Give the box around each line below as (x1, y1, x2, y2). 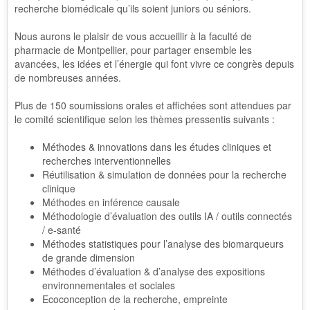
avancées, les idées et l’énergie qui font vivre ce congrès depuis (15, 57, 294, 71)
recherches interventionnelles (42, 154, 171, 167)
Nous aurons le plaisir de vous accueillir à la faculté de (15, 29, 252, 43)
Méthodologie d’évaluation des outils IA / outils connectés (42, 209, 292, 223)
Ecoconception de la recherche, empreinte (42, 292, 228, 306)
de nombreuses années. (15, 71, 121, 84)
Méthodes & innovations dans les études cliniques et (42, 140, 271, 154)
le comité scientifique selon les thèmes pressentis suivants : (15, 112, 275, 126)
